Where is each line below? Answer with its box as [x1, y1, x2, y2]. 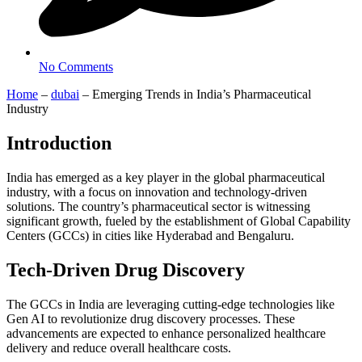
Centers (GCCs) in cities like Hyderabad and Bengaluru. [6, 228, 294, 242]
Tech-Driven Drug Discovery [6, 259, 245, 280]
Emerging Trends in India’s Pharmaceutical [92, 86, 311, 101]
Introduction [6, 132, 112, 154]
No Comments [39, 59, 113, 74]
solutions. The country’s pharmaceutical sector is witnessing [6, 199, 310, 213]
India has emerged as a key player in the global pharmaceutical [6, 170, 325, 184]
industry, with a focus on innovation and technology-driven [6, 184, 307, 199]
